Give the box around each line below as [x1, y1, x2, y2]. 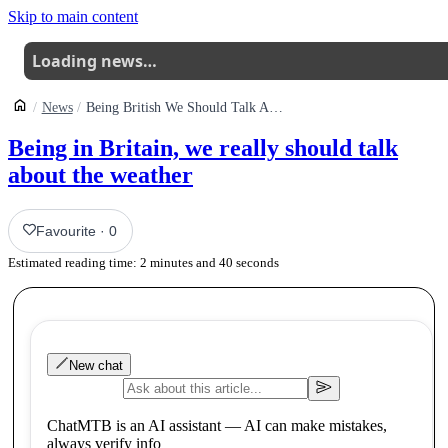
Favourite [36, 222, 97, 239]
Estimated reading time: [8, 254, 140, 270]
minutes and [147, 254, 216, 270]
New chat [68, 357, 123, 373]
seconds [233, 254, 279, 270]
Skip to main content [8, 8, 138, 25]
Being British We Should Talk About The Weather [269, 100, 284, 115]
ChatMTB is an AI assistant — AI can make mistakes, [46, 416, 387, 434]
